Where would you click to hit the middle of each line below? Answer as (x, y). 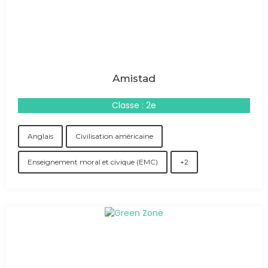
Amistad (134, 78)
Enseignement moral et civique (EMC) (93, 162)
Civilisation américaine (114, 136)
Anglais (40, 136)
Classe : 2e (134, 105)
